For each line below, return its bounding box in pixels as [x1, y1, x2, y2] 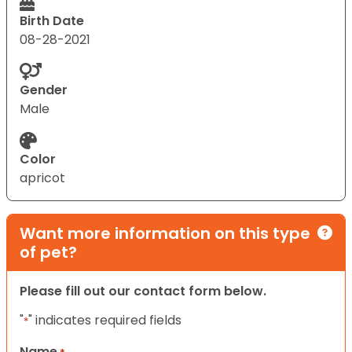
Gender [20, 80, 68, 99]
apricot [20, 168, 65, 187]
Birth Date [20, 11, 84, 30]
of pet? [20, 240, 77, 263]
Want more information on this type [20, 222, 310, 244]
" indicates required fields [28, 310, 181, 329]
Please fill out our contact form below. [20, 281, 266, 300]
